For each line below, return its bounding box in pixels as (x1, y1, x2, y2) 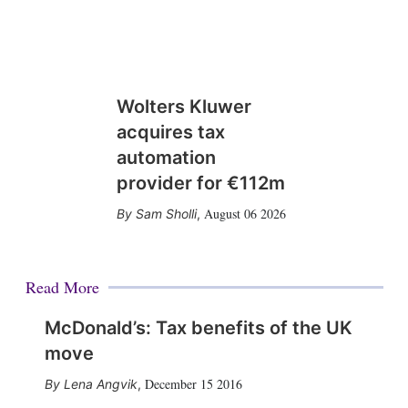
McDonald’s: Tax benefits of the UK (44, 317, 352, 339)
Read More (25, 276, 99, 298)
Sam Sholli (135, 206, 197, 221)
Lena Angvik (63, 376, 138, 392)
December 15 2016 (144, 375, 242, 393)
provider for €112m (116, 172, 285, 194)
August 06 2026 (203, 205, 286, 222)
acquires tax (116, 121, 225, 143)
